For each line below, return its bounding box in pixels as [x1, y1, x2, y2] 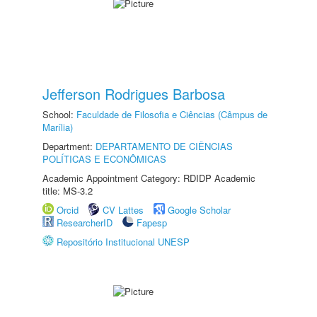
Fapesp [137, 216, 167, 229]
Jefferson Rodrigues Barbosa [42, 83, 225, 104]
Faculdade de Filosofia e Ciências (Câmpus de [76, 108, 267, 121]
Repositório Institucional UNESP [57, 235, 190, 248]
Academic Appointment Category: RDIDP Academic [42, 171, 255, 185]
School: [42, 108, 76, 121]
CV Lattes [103, 203, 144, 217]
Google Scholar [168, 203, 231, 217]
